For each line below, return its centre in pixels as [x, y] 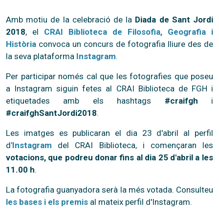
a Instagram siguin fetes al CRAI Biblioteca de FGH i [109, 88]
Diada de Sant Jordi [174, 19]
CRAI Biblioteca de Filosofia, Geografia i [129, 32]
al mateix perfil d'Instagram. [140, 202]
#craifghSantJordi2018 [51, 113]
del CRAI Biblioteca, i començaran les [132, 145]
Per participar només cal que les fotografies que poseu [109, 76]
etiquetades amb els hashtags [85, 100]
